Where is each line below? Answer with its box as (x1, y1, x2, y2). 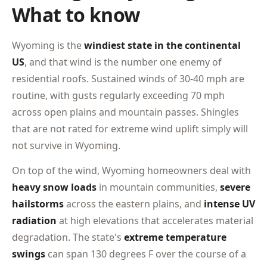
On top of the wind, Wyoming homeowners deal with (12, 164, 251, 177)
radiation (12, 214, 57, 227)
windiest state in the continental (84, 39, 241, 52)
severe (220, 181, 250, 194)
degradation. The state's (12, 231, 124, 244)
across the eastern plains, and (64, 197, 204, 210)
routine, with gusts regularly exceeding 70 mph (12, 89, 225, 102)
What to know (12, 2, 140, 27)
